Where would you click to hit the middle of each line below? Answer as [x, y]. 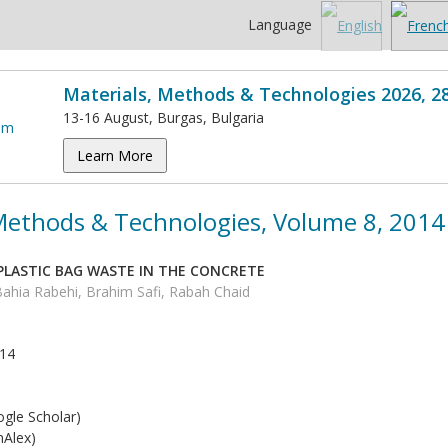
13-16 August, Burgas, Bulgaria [163, 117]
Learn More [115, 155]
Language [282, 24]
